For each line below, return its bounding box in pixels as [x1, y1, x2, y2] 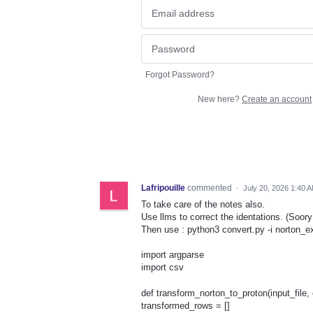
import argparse [141, 249, 204, 261]
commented [187, 183, 234, 194]
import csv [141, 262, 184, 273]
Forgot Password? [145, 70, 214, 80]
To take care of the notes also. [141, 199, 265, 210]
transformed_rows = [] [141, 300, 230, 311]
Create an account [242, 94, 312, 105]
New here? [198, 94, 242, 105]
